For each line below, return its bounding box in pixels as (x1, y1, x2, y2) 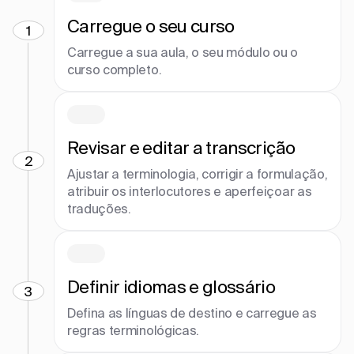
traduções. (67, 201, 131, 216)
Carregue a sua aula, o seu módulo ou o (67, 44, 298, 59)
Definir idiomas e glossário (67, 276, 276, 296)
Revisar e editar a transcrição (67, 137, 296, 157)
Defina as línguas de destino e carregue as (67, 305, 317, 320)
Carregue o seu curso (67, 15, 235, 36)
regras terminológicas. (67, 322, 199, 337)
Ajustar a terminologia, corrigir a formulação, (67, 166, 328, 181)
